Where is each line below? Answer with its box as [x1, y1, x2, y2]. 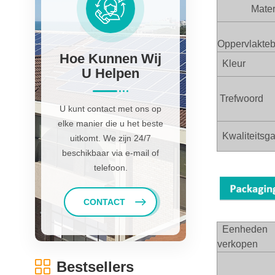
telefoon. [93, 162, 128, 172]
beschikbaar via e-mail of [62, 147, 159, 158]
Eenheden [222, 224, 268, 235]
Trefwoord [217, 93, 263, 104]
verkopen [217, 239, 258, 250]
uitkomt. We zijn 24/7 [70, 133, 151, 143]
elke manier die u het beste [58, 118, 163, 128]
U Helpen [82, 65, 139, 81]
